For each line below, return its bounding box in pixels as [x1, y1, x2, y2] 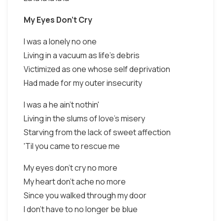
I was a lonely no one [24, 36, 97, 47]
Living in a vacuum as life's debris [24, 50, 140, 61]
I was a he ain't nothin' [24, 99, 99, 110]
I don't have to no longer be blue [24, 204, 138, 215]
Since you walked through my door [24, 190, 147, 201]
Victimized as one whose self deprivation [24, 64, 170, 74]
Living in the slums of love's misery [24, 113, 145, 124]
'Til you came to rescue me [24, 141, 120, 151]
